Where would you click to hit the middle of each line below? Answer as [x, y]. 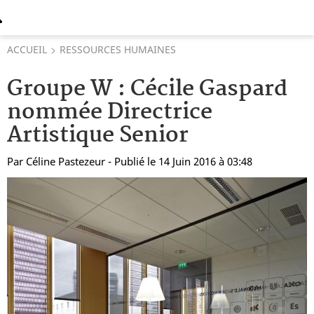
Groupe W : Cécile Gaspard [147, 89]
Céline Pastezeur [66, 161]
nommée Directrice [110, 112]
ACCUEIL [27, 49]
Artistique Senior [98, 136]
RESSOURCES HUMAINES [118, 49]
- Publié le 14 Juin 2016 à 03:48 [180, 161]
